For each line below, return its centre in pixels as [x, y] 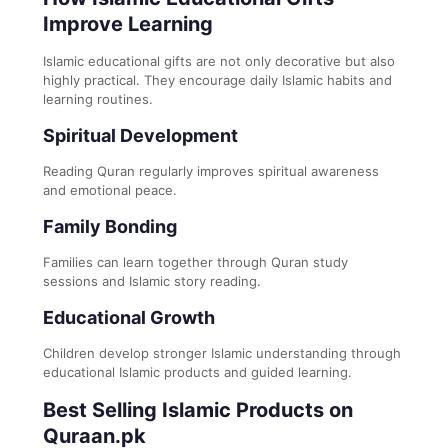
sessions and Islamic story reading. [152, 280]
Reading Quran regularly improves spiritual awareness [211, 170]
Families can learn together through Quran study [195, 261]
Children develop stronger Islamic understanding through [222, 352]
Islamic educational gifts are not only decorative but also [219, 60]
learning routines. [98, 98]
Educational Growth [129, 317]
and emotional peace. [110, 189]
